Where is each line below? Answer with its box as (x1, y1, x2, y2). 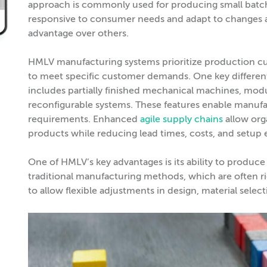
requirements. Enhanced (28, 114, 140, 125)
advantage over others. (28, 29, 129, 39)
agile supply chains (140, 114, 223, 125)
